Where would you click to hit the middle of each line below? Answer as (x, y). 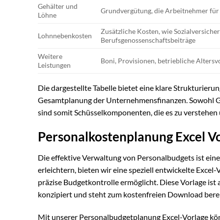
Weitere (50, 56)
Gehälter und (58, 6)
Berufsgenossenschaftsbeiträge (148, 40)
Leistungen (54, 65)
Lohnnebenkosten (65, 36)
